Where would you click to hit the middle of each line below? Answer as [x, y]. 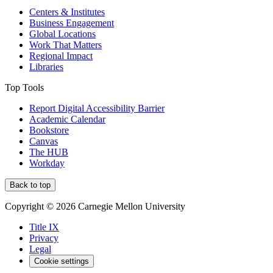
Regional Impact [61, 56]
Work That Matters [66, 45]
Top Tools [24, 88]
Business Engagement [72, 23]
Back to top [30, 185]
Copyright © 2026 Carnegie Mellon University [95, 207]
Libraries [46, 67]
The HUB [49, 152]
